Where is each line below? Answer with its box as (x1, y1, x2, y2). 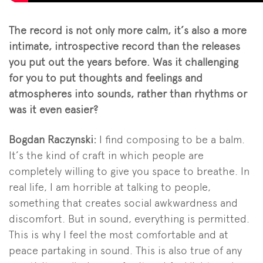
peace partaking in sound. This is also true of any (9, 244, 242, 257)
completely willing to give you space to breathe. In (9, 165, 249, 178)
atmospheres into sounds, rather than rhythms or (9, 87, 247, 100)
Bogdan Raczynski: (9, 133, 99, 146)
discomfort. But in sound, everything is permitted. (9, 213, 249, 225)
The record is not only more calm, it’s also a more (9, 24, 247, 37)
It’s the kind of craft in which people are (9, 149, 204, 162)
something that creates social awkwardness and (9, 197, 238, 210)
